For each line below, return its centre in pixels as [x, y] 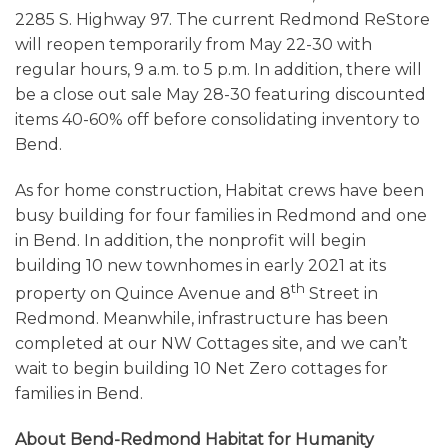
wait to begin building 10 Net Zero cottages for [201, 369]
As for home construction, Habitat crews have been [219, 190]
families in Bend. [79, 394]
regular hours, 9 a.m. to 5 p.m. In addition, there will [218, 70]
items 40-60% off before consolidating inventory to [217, 120]
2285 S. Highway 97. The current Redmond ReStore [222, 20]
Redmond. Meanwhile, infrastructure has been [201, 319]
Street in [341, 294]
